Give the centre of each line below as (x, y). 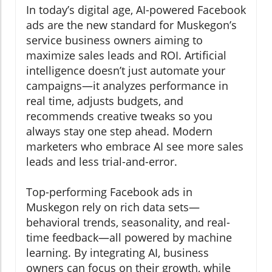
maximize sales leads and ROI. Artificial (126, 55)
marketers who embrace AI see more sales (135, 146)
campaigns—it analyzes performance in (127, 85)
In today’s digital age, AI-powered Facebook (136, 9)
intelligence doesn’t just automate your (126, 70)
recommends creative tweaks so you (119, 116)
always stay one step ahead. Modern (119, 131)
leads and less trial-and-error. (102, 161)
